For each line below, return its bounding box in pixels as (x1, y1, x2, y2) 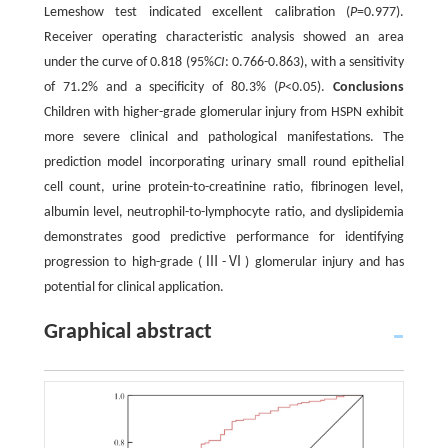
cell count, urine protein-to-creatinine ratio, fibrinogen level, (43, 179, 405, 195)
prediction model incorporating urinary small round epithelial (43, 154, 405, 170)
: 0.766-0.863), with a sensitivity (224, 54, 405, 70)
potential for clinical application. (43, 279, 224, 295)
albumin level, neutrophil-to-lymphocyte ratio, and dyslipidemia (43, 204, 405, 220)
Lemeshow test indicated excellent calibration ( (43, 4, 351, 20)
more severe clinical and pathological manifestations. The (43, 129, 405, 145)
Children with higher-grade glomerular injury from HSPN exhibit (43, 104, 405, 120)
